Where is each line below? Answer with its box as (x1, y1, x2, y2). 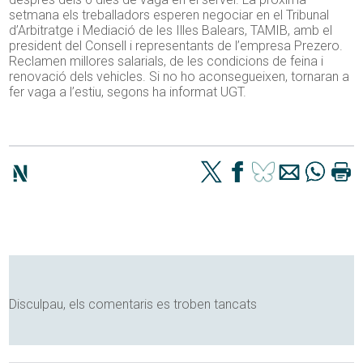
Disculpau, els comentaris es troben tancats (9, 297, 258, 313)
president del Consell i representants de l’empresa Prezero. (9, 38, 344, 54)
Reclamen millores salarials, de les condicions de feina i (9, 53, 324, 70)
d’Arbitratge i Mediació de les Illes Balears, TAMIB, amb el (9, 23, 333, 39)
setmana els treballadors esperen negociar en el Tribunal (9, 7, 330, 23)
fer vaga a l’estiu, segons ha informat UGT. (9, 84, 247, 100)
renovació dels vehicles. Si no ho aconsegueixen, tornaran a (9, 69, 350, 85)
